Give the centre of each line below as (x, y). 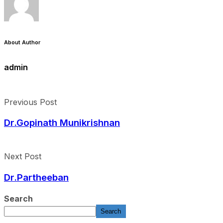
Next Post (23, 156)
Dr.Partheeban (36, 177)
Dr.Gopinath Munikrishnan (62, 123)
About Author (22, 43)
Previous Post (30, 102)
